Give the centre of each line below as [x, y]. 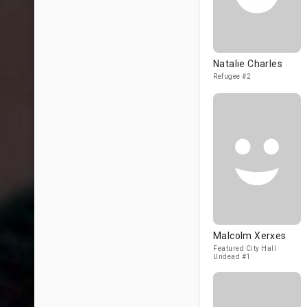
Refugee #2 [232, 76]
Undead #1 [232, 257]
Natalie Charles [248, 64]
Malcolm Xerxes [250, 236]
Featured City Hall [245, 248]
